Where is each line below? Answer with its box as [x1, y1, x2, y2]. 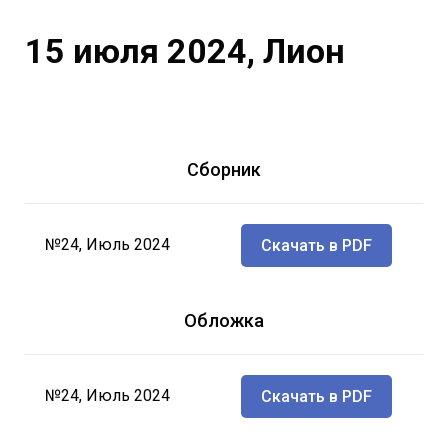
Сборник [187, 158, 261, 180]
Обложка [184, 309, 264, 331]
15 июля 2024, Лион [25, 30, 345, 71]
